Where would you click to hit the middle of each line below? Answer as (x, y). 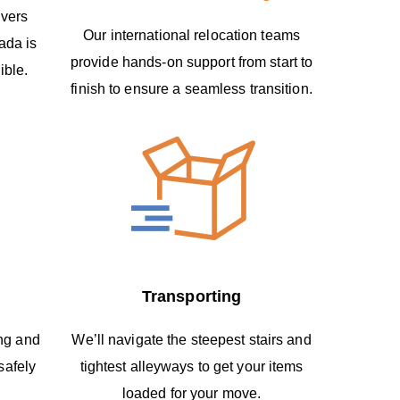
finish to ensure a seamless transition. (192, 88)
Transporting (192, 296)
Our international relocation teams (192, 35)
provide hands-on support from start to (192, 62)
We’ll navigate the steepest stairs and (192, 339)
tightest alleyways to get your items (192, 366)
